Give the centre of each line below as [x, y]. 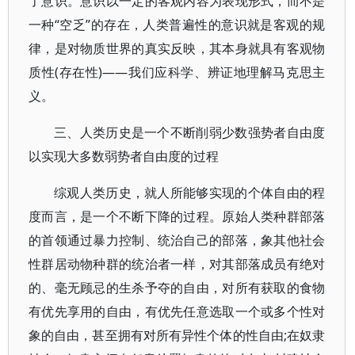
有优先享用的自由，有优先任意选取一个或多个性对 [177, 311]
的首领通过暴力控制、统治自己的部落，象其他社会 [177, 240]
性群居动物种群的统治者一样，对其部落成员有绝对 [177, 264]
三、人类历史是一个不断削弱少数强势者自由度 [190, 132]
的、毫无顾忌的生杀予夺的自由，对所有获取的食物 [177, 288]
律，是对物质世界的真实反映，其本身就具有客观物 [177, 48]
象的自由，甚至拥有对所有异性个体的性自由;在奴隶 [177, 335]
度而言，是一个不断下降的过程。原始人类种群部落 [177, 216]
